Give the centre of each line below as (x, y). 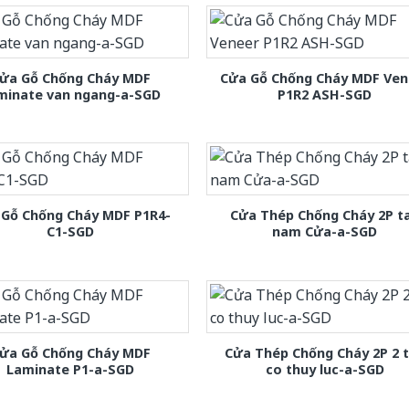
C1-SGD (71, 232)
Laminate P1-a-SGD (71, 369)
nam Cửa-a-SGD (325, 232)
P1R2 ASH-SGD (325, 95)
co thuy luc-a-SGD (325, 369)
